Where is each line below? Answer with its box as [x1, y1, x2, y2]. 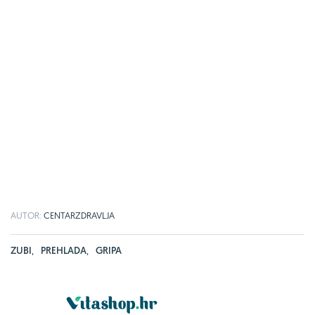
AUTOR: [11, 209, 44, 221]
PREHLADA [41, 243, 86, 257]
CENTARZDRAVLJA [44, 209, 115, 221]
